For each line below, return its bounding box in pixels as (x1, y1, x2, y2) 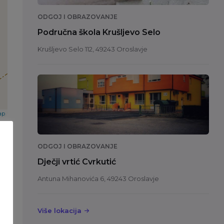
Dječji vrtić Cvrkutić (37, 157, 116, 167)
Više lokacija (37, 206, 81, 215)
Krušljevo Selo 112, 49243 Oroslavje (37, 45, 147, 53)
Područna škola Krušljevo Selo (37, 27, 160, 37)
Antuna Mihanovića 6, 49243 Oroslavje (37, 174, 159, 183)
